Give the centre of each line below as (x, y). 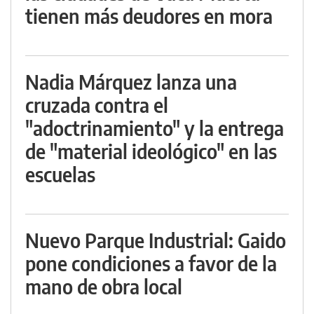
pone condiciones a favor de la (151, 264)
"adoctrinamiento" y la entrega (155, 128)
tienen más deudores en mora (149, 16)
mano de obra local (104, 287)
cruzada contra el (97, 105)
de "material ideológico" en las (151, 151)
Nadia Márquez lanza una (131, 82)
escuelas (60, 175)
